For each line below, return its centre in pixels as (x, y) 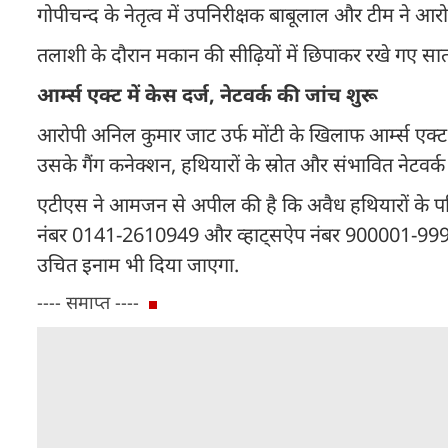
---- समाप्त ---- (88, 302)
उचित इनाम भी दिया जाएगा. (138, 264)
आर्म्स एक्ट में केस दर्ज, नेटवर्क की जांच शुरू (207, 94)
